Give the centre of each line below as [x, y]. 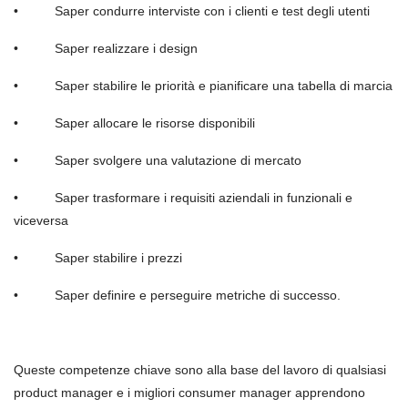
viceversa [41, 220]
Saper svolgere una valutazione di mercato [178, 160]
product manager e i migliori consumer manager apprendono [189, 393]
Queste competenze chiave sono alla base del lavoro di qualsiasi [200, 370]
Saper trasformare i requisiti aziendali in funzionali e [204, 198]
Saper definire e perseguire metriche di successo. [198, 295]
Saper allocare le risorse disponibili [155, 123]
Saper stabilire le [105, 86]
